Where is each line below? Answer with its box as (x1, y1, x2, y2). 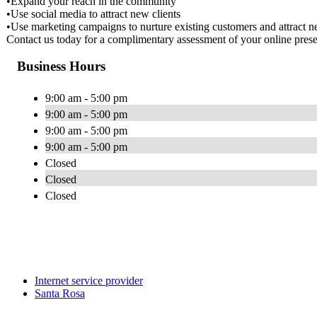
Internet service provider (35, 275, 143, 287)
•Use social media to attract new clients (6, 7, 180, 20)
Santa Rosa (35, 287, 85, 300)
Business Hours (17, 59, 105, 74)
